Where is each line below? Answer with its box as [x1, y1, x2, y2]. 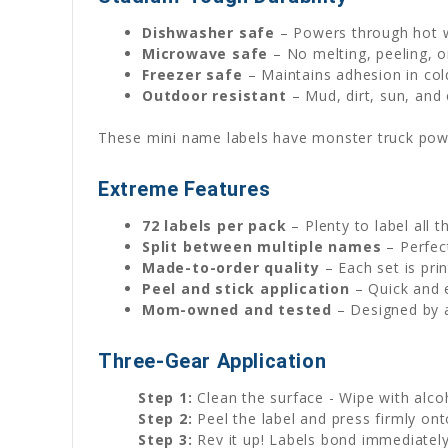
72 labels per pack [142, 215, 287, 235]
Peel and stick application [142, 278, 350, 298]
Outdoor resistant [142, 85, 287, 105]
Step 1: [138, 387, 193, 407]
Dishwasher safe [142, 22, 276, 42]
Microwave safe [142, 43, 269, 63]
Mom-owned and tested [142, 299, 333, 319]
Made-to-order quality [142, 257, 320, 277]
